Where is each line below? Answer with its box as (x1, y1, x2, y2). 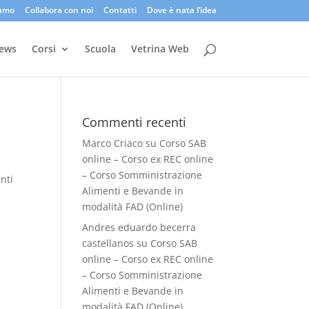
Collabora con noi (24, 4, 93, 16)
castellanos (82, 237, 134, 250)
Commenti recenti (82, 114, 187, 130)
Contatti (103, 4, 137, 16)
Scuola (84, 42, 116, 55)
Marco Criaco (82, 137, 143, 150)
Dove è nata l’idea (146, 4, 217, 16)
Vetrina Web (130, 42, 189, 55)
